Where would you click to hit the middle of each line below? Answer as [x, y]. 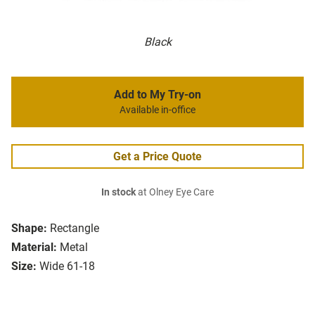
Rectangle [75, 229]
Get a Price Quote [157, 157]
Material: [34, 247]
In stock [118, 193]
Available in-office [157, 110]
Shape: [29, 229]
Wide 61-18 [67, 266]
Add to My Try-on [157, 95]
